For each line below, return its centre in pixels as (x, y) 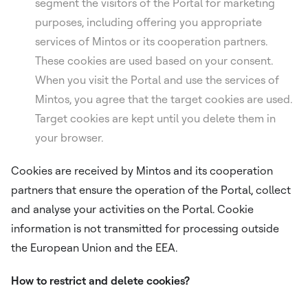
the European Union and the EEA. (94, 247)
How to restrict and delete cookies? (100, 280)
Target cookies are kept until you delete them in (155, 118)
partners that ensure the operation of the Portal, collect (151, 190)
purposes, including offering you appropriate (148, 22)
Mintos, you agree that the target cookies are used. (164, 99)
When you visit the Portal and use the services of (157, 80)
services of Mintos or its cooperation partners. (151, 41)
